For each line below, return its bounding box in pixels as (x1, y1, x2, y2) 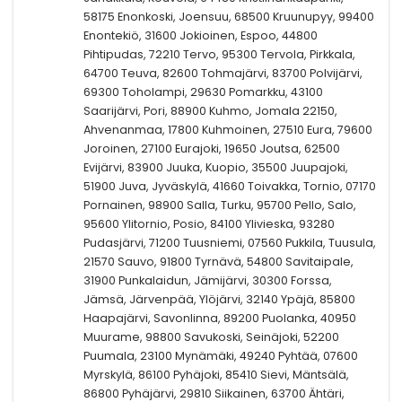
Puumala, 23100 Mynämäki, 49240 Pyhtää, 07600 (83, 347, 358, 363)
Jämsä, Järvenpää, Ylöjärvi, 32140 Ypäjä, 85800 (83, 291, 355, 307)
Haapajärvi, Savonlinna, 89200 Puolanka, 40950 (83, 310, 356, 326)
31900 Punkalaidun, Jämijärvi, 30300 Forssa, (83, 272, 332, 288)
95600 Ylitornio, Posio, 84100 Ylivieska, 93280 (83, 215, 335, 232)
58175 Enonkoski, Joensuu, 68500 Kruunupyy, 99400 (83, 8, 374, 24)
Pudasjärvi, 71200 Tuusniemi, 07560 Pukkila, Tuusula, (83, 234, 376, 250)
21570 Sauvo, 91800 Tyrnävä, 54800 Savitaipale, (83, 253, 354, 269)
